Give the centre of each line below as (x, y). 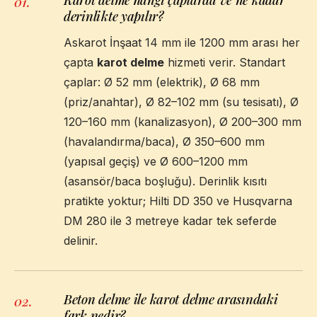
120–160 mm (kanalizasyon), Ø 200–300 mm (183, 121)
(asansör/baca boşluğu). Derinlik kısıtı (165, 181)
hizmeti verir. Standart (225, 62)
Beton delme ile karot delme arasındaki (171, 299)
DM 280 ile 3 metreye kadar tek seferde (170, 220)
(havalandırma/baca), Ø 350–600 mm (164, 141)
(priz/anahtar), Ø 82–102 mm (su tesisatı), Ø (181, 102)
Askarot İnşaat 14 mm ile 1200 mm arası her (182, 42)
